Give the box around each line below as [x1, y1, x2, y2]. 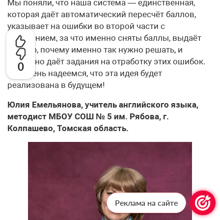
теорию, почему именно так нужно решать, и [7, 45, 183, 55]
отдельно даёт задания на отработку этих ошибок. [7, 56, 205, 67]
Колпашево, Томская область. [7, 123, 129, 134]
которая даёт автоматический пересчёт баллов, [7, 9, 196, 20]
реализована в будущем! [7, 80, 105, 90]
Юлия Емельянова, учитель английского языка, [7, 100, 198, 110]
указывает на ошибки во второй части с [7, 21, 165, 31]
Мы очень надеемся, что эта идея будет [7, 68, 162, 79]
